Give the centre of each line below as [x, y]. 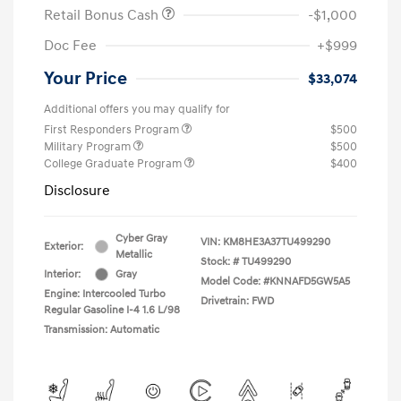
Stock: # [220, 261]
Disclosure [77, 190]
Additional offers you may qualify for [137, 109]
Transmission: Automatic [102, 329]
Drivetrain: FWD [237, 301]
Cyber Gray [141, 238]
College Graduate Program [114, 163]
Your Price [85, 78]
